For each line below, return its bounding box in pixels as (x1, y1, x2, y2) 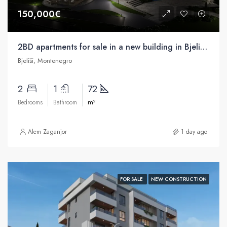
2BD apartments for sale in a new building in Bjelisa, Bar (200, 41, 207, 53)
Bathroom (53, 97, 77, 107)
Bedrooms (18, 97, 43, 107)
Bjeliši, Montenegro (18, 55, 72, 65)
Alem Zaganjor (28, 127, 67, 136)
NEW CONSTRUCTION (151, 175, 207, 183)
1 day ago (181, 127, 207, 136)
